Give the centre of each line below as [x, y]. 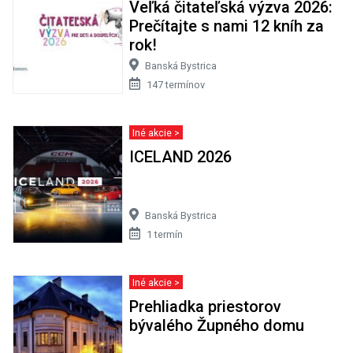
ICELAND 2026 [180, 157]
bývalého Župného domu [216, 326]
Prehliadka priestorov [205, 307]
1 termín [164, 235]
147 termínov [175, 85]
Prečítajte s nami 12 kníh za [226, 26]
